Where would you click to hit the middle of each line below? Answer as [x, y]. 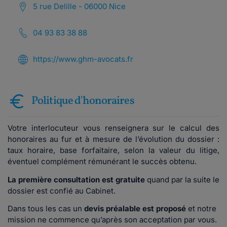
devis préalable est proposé [135, 208]
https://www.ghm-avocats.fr [83, 59]
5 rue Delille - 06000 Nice [79, 7]
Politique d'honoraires [83, 101]
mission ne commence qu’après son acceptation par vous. [112, 219]
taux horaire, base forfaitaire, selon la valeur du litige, [113, 150]
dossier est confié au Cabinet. [62, 191]
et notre [201, 208]
